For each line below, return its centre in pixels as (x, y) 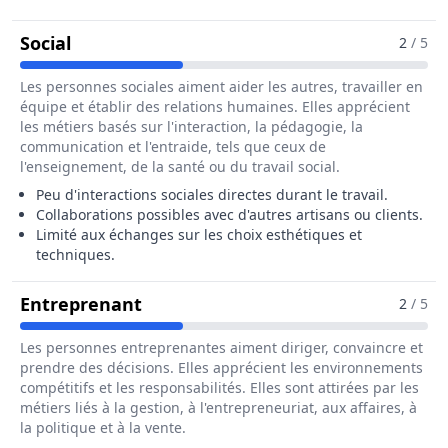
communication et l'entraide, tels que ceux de (173, 146)
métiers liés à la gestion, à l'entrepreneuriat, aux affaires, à (218, 407)
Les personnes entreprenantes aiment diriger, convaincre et (221, 347)
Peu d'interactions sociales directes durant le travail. (212, 194)
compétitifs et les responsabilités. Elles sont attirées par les (219, 387)
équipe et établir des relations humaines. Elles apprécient (215, 106)
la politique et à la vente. (103, 427)
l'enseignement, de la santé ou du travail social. (180, 166)
